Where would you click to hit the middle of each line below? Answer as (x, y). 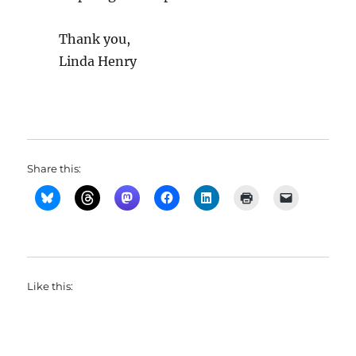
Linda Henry (98, 61)
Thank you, (95, 39)
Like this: (50, 286)
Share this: (54, 168)
